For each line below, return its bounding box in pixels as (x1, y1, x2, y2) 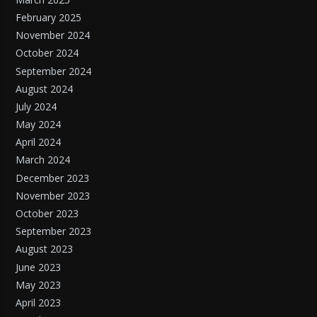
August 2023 (16, 242, 74, 256)
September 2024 (16, 64, 92, 78)
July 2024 (16, 99, 57, 113)
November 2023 (16, 188, 91, 202)
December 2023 (16, 171, 90, 185)
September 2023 (16, 224, 92, 238)
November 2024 (16, 28, 91, 42)
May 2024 (16, 117, 62, 132)
